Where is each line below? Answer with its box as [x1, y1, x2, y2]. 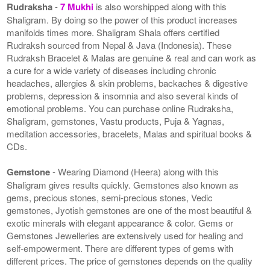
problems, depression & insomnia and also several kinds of [7, 89, 239, 102]
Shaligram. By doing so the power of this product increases [7, 13, 238, 26]
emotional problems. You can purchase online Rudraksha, [7, 101, 234, 115]
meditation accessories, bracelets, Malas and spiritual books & [7, 127, 253, 140]
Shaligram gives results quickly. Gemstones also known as [7, 178, 239, 191]
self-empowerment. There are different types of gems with [7, 241, 234, 254]
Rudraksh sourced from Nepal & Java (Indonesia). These [7, 38, 232, 51]
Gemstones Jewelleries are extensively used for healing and [7, 228, 243, 242]
